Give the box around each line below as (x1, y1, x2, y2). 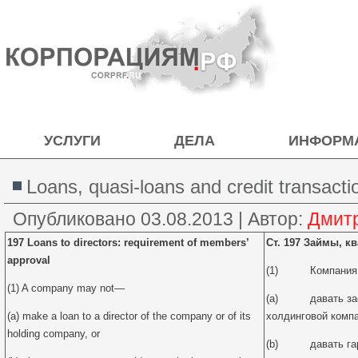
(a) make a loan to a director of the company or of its (7, 310, 251, 322)
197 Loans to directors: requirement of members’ (7, 237, 249, 249)
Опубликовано (13, 209, 136, 229)
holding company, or (7, 328, 100, 340)
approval (7, 254, 50, 266)
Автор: (248, 209, 303, 229)
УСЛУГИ (44, 133, 101, 149)
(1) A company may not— (7, 282, 125, 294)
